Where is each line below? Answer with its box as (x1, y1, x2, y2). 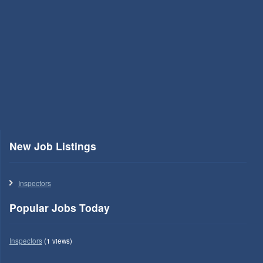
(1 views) (42, 235, 72, 245)
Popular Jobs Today (9, 200, 110, 215)
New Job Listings (9, 138, 96, 153)
